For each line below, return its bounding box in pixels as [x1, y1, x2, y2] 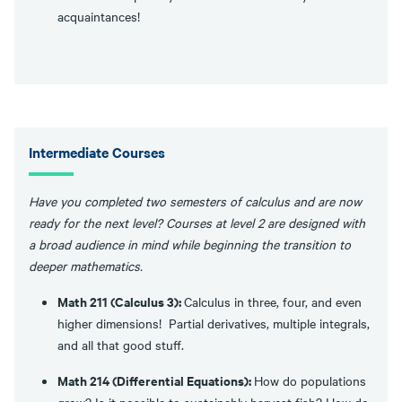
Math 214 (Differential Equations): [57, 371, 254, 389]
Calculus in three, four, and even [184, 293, 362, 310]
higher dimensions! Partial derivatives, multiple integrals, [57, 314, 370, 332]
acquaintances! [57, 7, 147, 25]
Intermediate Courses [29, 142, 165, 162]
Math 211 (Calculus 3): [57, 292, 184, 310]
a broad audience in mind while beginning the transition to [29, 235, 351, 253]
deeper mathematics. [29, 257, 143, 275]
